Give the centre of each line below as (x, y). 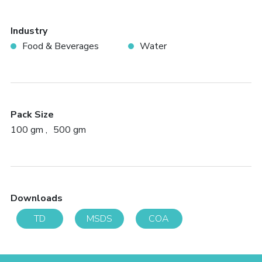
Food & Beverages (60, 46)
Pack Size (32, 115)
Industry (29, 31)
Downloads (36, 198)
